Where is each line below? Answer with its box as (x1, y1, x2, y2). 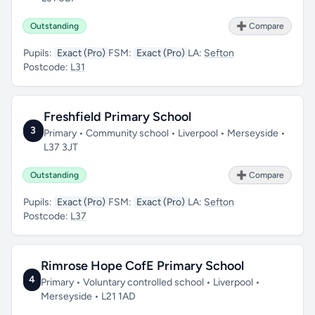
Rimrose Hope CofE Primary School (41, 258, 245, 274)
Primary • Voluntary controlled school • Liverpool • (41, 276, 261, 288)
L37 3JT (43, 141, 78, 153)
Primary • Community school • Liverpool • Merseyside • (43, 127, 285, 139)
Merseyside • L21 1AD (41, 290, 136, 302)
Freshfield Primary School (43, 109, 191, 124)
